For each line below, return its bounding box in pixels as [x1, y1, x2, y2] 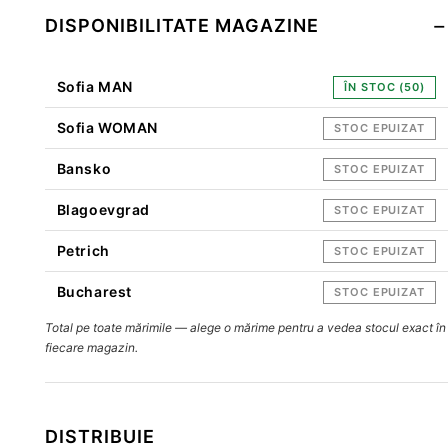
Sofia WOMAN [56, 118, 158, 136]
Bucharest [56, 282, 132, 300]
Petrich [56, 241, 110, 259]
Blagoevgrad [56, 200, 150, 218]
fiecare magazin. [44, 339, 138, 355]
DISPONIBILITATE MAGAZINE [44, 14, 319, 36]
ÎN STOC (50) [344, 79, 425, 94]
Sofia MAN [56, 77, 133, 95]
